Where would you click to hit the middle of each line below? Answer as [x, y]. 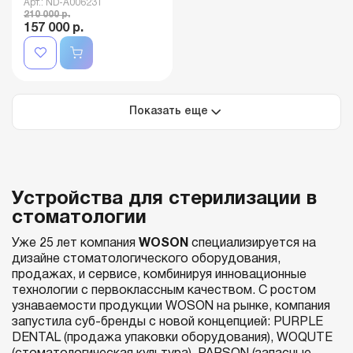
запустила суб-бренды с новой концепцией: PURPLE [167, 322]
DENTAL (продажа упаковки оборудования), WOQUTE [172, 338]
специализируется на [252, 243]
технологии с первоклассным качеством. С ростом [164, 290]
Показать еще [169, 111]
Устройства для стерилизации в [164, 199]
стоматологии [79, 218]
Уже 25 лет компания [74, 243]
